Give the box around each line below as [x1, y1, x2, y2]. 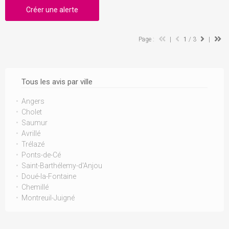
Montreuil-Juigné [21, 194, 75, 202]
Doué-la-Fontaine [21, 172, 76, 180]
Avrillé [21, 129, 40, 138]
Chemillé [21, 183, 49, 191]
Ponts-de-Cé [21, 151, 61, 159]
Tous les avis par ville [21, 77, 93, 86]
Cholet [21, 108, 42, 116]
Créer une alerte [26, 6, 78, 14]
